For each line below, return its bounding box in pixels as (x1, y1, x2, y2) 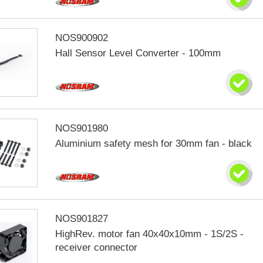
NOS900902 (55, 32, 109, 43)
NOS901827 (55, 213, 109, 224)
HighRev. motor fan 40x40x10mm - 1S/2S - (55, 228, 244, 240)
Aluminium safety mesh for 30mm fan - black (55, 138, 252, 149)
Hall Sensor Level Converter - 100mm (55, 48, 221, 59)
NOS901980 (55, 123, 109, 134)
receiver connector (55, 242, 138, 253)
